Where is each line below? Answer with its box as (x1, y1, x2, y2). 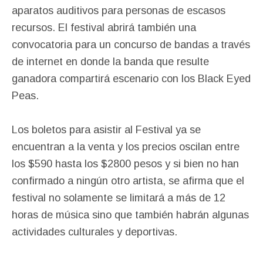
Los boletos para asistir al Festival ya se (12, 123, 201, 136)
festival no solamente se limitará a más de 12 (12, 191, 225, 204)
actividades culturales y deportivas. (12, 225, 177, 238)
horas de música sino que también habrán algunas (12, 208, 249, 221)
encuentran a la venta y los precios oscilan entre (12, 140, 240, 153)
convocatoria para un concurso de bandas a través (12, 38, 250, 50)
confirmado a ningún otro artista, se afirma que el (12, 174, 244, 187)
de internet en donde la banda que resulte (12, 55, 209, 68)
